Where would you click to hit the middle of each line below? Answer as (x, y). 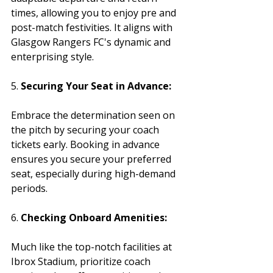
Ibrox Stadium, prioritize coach (82, 261)
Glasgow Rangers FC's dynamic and (92, 42)
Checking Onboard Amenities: (94, 217)
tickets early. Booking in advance (87, 144)
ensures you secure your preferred (92, 159)
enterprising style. (52, 56)
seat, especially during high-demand (94, 173)
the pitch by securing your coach (86, 129)
